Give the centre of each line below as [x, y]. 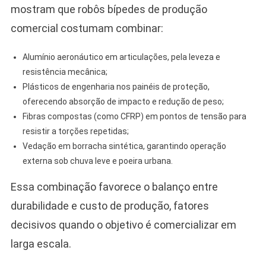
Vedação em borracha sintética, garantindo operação [124, 146]
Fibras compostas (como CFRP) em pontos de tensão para [134, 116]
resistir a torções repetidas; [75, 131]
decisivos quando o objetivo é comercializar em [123, 224]
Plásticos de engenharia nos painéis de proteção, [116, 86]
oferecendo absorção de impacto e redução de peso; [123, 101]
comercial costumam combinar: [87, 28]
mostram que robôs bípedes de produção [109, 9]
